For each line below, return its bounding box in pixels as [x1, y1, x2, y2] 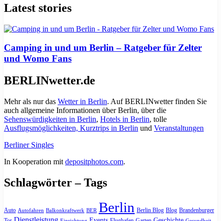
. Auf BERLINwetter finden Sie [107, 97, 207, 106]
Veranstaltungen [154, 124, 204, 133]
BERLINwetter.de [4, 74, 95, 87]
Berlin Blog [137, 207, 164, 214]
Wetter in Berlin [58, 97, 107, 106]
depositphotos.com [65, 157, 123, 166]
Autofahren [18, 208, 44, 214]
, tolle [149, 115, 167, 124]
